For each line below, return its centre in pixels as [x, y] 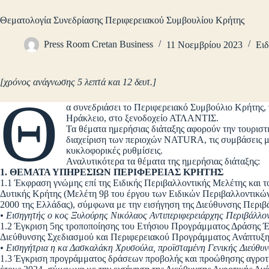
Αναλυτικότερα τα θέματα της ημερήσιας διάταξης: [163, 162]
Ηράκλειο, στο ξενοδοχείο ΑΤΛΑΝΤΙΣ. [143, 118]
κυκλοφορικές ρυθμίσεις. [115, 151]
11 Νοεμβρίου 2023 [204, 44]
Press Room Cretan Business [98, 44]
